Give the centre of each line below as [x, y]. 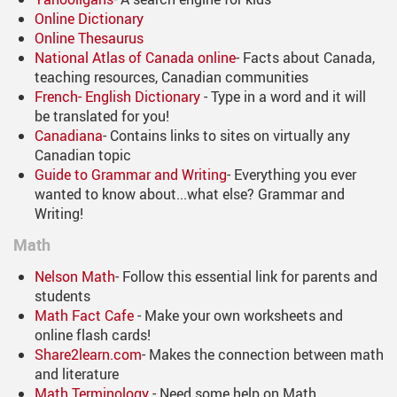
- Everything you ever [292, 175]
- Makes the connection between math [263, 355]
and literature [77, 374]
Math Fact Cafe [84, 316]
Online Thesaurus [89, 39]
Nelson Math [75, 277]
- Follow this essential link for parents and [246, 277]
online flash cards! [93, 335]
